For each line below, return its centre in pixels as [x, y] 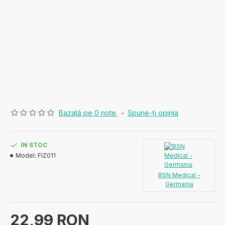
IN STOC [34, 145]
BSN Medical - [179, 175]
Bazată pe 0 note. [88, 113]
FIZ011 [47, 155]
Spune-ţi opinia [153, 113]
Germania [179, 184]
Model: [26, 155]
